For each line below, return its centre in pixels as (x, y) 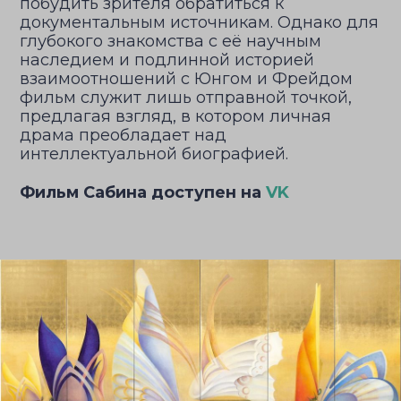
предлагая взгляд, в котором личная (175, 116)
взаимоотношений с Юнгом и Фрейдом (186, 79)
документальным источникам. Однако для (199, 22)
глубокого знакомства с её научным (171, 41)
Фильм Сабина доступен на (143, 192)
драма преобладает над (123, 135)
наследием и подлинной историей (167, 60)
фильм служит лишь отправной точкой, (186, 98)
